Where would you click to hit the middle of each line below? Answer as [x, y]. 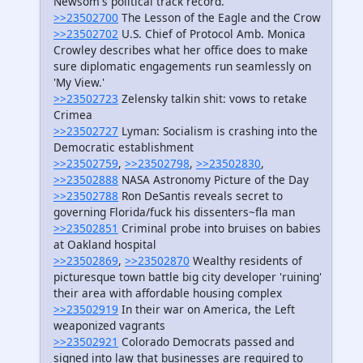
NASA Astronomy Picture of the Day [214, 180]
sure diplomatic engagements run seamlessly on [182, 66]
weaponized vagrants [109, 326]
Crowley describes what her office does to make [181, 50]
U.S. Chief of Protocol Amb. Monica [212, 34]
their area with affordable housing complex [168, 293]
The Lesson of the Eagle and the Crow [220, 18]
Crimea [73, 115]
